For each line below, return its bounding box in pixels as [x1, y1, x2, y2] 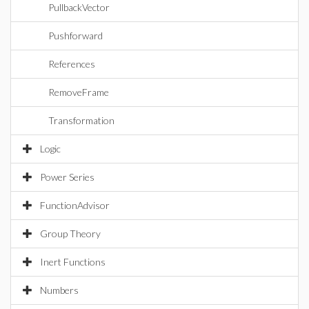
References [48, 58, 95, 70]
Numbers [40, 284, 79, 296]
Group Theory [40, 228, 101, 239]
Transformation [48, 114, 114, 126]
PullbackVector [48, 1, 110, 13]
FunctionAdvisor [40, 199, 110, 211]
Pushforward [48, 30, 103, 41]
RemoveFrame [48, 86, 109, 98]
